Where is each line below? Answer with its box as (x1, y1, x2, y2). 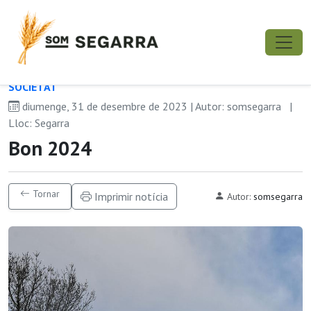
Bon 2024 (8, 135, 92, 161)
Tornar (30, 187, 60, 200)
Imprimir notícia (92, 190, 168, 203)
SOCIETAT (8, 80, 58, 94)
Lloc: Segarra (8, 116, 69, 130)
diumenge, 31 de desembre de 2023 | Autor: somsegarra (19, 99, 284, 113)
